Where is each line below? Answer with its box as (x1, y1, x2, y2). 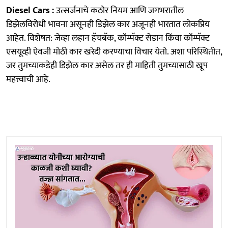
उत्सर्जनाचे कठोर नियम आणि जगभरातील (54, 3, 184, 18)
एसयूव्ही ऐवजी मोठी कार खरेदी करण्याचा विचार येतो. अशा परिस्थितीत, (6, 44, 222, 60)
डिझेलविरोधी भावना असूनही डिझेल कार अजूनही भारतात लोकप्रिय (6, 16, 210, 32)
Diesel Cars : (6, 3, 54, 18)
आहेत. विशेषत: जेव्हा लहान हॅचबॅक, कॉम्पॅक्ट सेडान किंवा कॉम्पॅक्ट (6, 30, 210, 46)
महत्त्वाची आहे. (6, 71, 50, 87)
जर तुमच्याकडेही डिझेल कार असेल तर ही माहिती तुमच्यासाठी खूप (6, 58, 208, 73)
